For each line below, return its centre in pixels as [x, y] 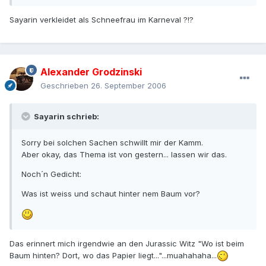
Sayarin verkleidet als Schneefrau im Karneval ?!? [102, 19]
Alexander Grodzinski [91, 72]
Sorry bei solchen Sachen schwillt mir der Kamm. [112, 143]
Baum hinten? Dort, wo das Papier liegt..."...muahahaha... [113, 255]
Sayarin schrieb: [66, 117]
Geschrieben [66, 86]
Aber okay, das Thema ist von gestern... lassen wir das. [124, 155]
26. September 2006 [129, 86]
